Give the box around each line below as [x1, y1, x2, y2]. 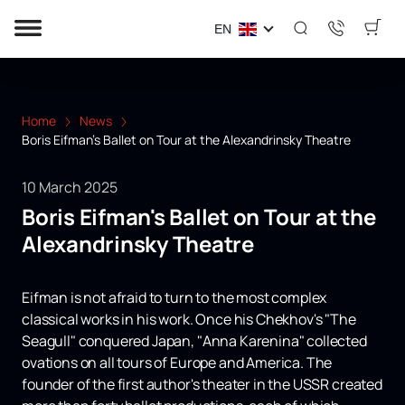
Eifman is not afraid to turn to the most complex [22, 287, 327, 308]
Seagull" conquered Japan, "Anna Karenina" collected [22, 331, 367, 352]
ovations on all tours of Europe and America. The [22, 353, 333, 373]
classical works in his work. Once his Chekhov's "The [22, 309, 356, 330]
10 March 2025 [22, 177, 118, 198]
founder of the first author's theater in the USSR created [22, 374, 382, 395]
